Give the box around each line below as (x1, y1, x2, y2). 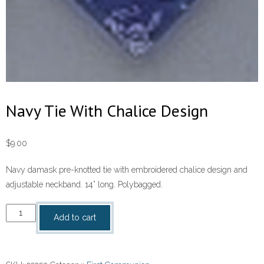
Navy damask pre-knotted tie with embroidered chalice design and (6, 164, 247, 174)
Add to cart (53, 212, 96, 222)
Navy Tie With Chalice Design (6, 99, 208, 121)
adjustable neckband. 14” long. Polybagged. (6, 179, 163, 189)
